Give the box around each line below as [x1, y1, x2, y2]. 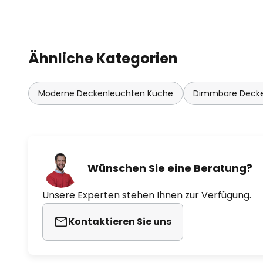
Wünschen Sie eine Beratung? [87, 161, 252, 176]
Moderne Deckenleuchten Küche [38, 87, 173, 99]
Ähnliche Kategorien [28, 48, 178, 68]
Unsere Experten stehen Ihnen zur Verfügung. [42, 188, 251, 202]
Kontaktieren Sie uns [68, 214, 171, 228]
